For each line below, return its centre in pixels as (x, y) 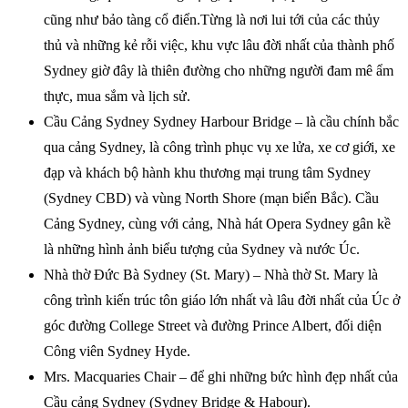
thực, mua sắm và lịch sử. (117, 96)
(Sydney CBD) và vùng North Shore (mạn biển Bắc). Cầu (211, 198)
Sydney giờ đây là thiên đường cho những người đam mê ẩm (219, 70)
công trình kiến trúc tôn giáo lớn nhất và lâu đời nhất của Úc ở (222, 300)
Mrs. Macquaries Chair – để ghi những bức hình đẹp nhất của (221, 376)
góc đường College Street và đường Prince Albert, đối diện (213, 325)
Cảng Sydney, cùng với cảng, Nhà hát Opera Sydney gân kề (217, 223)
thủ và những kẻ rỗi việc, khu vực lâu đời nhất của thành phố (219, 45)
